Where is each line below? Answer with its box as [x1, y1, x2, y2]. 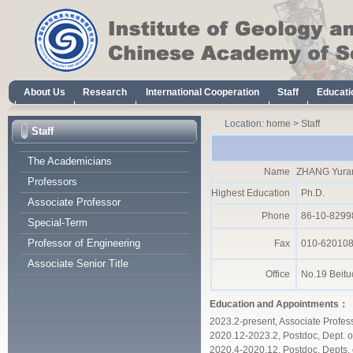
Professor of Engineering [28, 237, 140, 249]
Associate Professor [28, 196, 121, 208]
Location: [225, 118, 266, 129]
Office [266, 269, 295, 280]
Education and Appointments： [210, 299, 349, 310]
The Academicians [28, 155, 112, 167]
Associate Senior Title [28, 258, 128, 269]
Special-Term [28, 217, 87, 229]
